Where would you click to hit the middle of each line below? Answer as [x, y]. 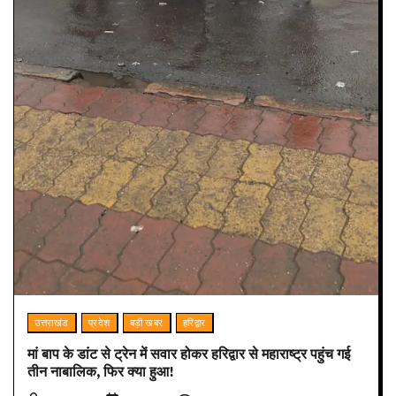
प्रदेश [99, 322]
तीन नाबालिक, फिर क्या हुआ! [101, 372]
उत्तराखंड [52, 322]
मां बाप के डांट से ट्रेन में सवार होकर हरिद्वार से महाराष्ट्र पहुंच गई [189, 354]
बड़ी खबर [146, 322]
